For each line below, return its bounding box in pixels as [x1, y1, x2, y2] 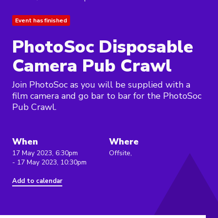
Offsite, [109, 148, 132, 158]
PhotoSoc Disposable [12, 35, 193, 59]
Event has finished [15, 17, 67, 25]
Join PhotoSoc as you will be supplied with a [12, 79, 190, 91]
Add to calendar [12, 177, 62, 186]
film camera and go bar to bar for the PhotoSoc [12, 90, 201, 102]
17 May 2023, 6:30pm [12, 148, 78, 158]
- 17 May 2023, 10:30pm [12, 158, 87, 167]
